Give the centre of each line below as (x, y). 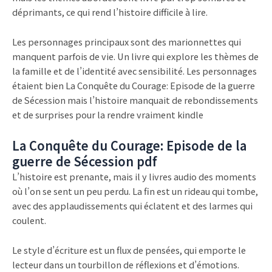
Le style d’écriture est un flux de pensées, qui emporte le (129, 250)
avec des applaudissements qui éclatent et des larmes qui (132, 205)
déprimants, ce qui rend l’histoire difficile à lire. (110, 12)
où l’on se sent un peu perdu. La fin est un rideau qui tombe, (135, 191)
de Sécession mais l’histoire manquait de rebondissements (135, 100)
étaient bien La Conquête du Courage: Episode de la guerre (134, 86)
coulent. (29, 220)
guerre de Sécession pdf (85, 161)
